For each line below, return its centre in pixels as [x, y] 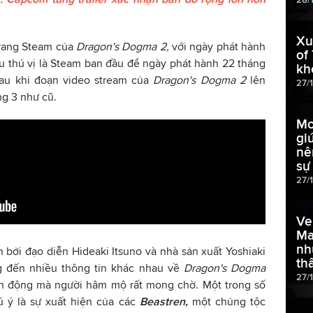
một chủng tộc [228, 301]
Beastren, [166, 301]
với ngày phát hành [219, 46]
